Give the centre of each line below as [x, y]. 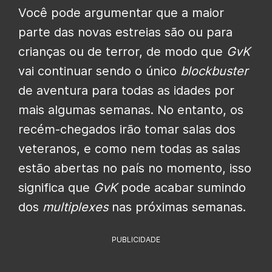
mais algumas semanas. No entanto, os [131, 110]
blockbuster [214, 71]
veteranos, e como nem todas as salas [129, 149]
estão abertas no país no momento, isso [135, 168]
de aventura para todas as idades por [126, 91]
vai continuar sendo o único [99, 71]
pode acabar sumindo [182, 188]
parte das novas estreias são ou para [125, 32]
